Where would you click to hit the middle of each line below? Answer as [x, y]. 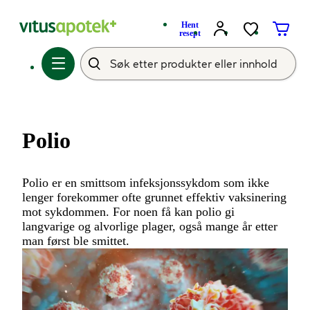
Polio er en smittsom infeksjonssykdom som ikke [146, 183]
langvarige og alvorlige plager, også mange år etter [150, 226]
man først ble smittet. [76, 241]
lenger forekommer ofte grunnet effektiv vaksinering [154, 197]
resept [190, 33]
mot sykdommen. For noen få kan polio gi [128, 212]
